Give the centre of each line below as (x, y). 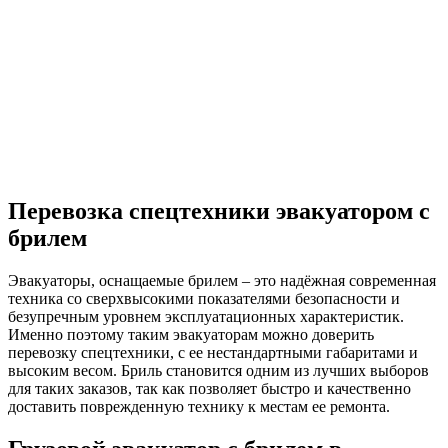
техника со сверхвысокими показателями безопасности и (204, 298)
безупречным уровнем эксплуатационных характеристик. (206, 316)
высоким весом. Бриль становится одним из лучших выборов (218, 370)
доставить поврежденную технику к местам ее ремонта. (199, 406)
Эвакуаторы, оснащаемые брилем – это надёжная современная (222, 280)
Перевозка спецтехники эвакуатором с (219, 210)
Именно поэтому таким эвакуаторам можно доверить (191, 334)
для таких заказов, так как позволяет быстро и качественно (209, 388)
